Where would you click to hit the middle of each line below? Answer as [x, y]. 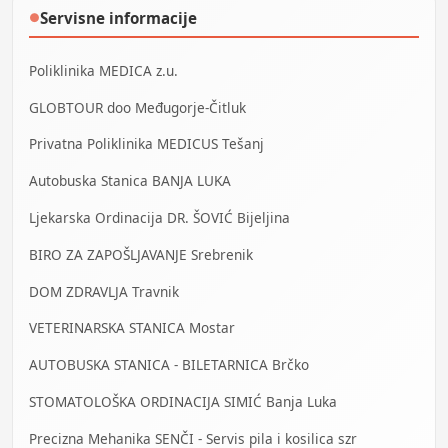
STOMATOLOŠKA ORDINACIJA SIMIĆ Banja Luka [183, 401]
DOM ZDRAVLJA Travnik [104, 291]
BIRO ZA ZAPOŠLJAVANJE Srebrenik [141, 254]
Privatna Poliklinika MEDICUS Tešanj [146, 144]
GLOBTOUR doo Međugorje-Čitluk [137, 107]
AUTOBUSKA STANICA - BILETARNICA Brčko [169, 365]
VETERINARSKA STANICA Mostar [132, 328]
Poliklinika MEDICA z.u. [103, 70]
